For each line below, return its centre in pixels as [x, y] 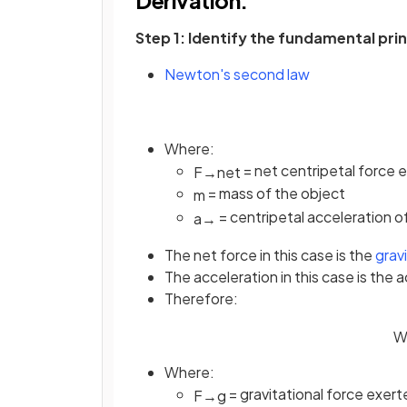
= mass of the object [275, 194]
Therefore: [201, 298]
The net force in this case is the [270, 254]
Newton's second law [237, 74]
